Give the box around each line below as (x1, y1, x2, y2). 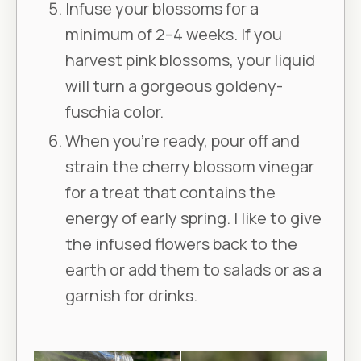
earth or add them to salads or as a (65, 259, 322, 281)
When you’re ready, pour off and (65, 130, 300, 152)
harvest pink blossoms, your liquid (65, 49, 315, 72)
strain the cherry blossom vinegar (65, 156, 314, 178)
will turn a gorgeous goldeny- (65, 75, 283, 98)
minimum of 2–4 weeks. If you (65, 23, 282, 46)
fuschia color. (65, 101, 164, 123)
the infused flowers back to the (65, 233, 297, 255)
